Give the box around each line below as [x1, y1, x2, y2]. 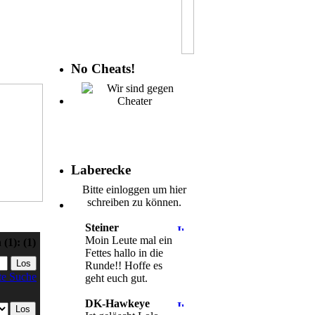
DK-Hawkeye [85, 297, 150, 309]
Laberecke [71, 162, 131, 177]
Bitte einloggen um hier [82, 183, 186, 195]
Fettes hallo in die [85, 246, 163, 259]
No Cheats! [71, 61, 135, 76]
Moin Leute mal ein [85, 233, 172, 246]
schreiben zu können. [87, 195, 181, 208]
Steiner [85, 221, 119, 233]
